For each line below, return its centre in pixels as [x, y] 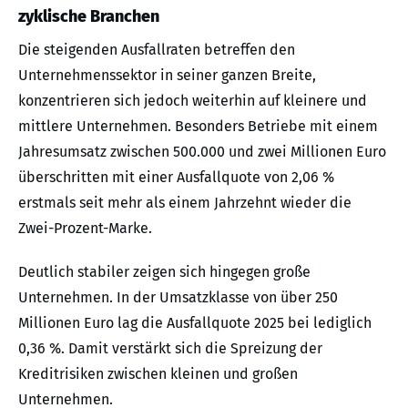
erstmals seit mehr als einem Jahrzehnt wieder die [185, 202]
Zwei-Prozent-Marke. [85, 228]
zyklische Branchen [89, 16]
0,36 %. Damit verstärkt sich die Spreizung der [170, 348]
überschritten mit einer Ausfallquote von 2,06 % [176, 177]
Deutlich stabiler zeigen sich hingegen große [164, 271]
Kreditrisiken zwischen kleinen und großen [158, 373]
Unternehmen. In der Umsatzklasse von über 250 [178, 297]
